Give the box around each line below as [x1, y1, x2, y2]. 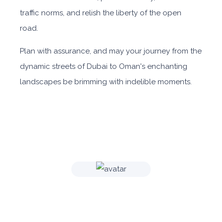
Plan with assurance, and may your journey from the [20, 47, 202, 56]
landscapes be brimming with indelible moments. [20, 77, 192, 87]
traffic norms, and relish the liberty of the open [20, 8, 181, 18]
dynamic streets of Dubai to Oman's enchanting [20, 62, 187, 71]
